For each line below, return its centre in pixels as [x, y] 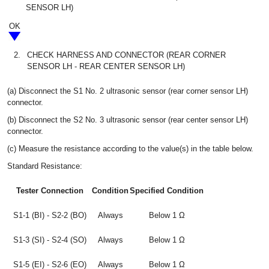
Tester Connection [50, 190]
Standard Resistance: [45, 166]
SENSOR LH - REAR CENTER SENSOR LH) [106, 66]
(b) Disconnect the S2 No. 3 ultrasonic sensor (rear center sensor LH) [128, 119]
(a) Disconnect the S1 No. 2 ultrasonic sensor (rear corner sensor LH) [128, 91]
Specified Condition [167, 190]
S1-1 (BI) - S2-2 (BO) [50, 215]
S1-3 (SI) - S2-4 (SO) [50, 240]
